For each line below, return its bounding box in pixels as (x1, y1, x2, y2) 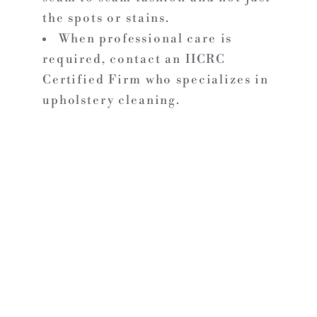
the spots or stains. (42, 10, 170, 26)
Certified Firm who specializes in (42, 71, 269, 88)
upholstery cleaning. (42, 92, 180, 108)
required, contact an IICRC (42, 51, 226, 67)
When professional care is (59, 30, 233, 47)
